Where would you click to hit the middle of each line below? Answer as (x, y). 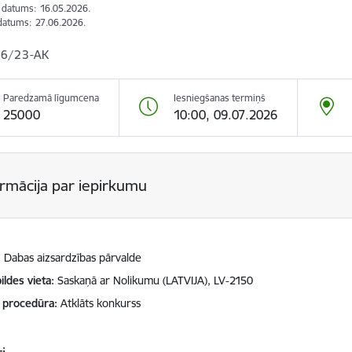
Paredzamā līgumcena (51, 98)
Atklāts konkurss (101, 303)
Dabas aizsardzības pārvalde (73, 258)
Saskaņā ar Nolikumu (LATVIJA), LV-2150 (156, 280)
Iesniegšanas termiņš (220, 98)
